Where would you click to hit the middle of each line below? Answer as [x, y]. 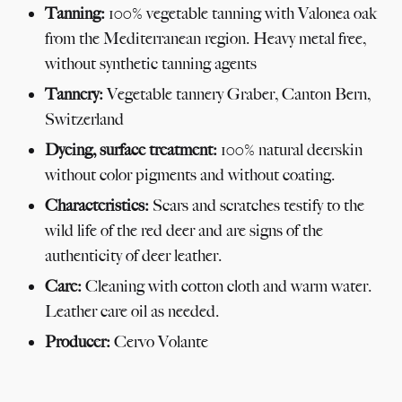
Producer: [78, 341]
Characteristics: [97, 205]
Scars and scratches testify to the [257, 205]
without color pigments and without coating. [190, 175]
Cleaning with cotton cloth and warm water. [227, 286]
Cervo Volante [159, 341]
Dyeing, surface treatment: [131, 149]
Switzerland [84, 119]
